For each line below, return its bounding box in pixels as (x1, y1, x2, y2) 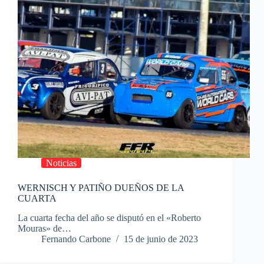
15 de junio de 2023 (124, 234, 198, 245)
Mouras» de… (18, 223, 71, 234)
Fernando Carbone (41, 234, 111, 245)
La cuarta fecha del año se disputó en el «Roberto (18, 213, 201, 223)
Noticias (46, 158, 77, 169)
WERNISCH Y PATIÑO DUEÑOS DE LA (18, 183, 184, 193)
